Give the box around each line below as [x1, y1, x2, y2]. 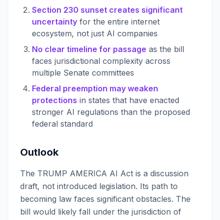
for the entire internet [77, 17, 160, 27]
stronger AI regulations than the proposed [32, 107, 190, 117]
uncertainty [32, 17, 77, 27]
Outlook [20, 146, 58, 158]
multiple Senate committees [32, 68, 134, 78]
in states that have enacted [77, 95, 179, 105]
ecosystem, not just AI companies [32, 28, 158, 38]
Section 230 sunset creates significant [32, 5, 183, 15]
